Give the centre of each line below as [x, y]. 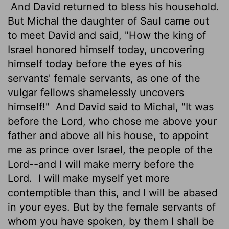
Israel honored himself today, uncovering [106, 49]
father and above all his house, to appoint [108, 135]
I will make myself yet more [102, 178]
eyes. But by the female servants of [128, 207]
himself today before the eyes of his [95, 64]
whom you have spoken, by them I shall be [111, 221]
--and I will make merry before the [112, 164]
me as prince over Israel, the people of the [110, 150]
